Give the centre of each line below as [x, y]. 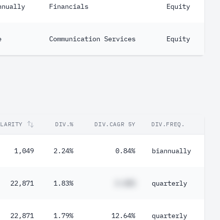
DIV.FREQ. [168, 124]
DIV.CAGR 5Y [115, 124]
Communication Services [92, 39]
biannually [171, 151]
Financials [69, 6]
